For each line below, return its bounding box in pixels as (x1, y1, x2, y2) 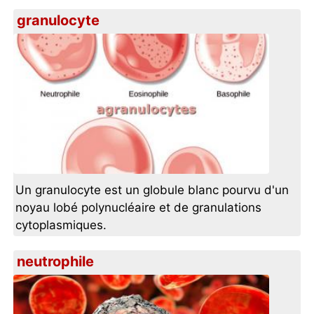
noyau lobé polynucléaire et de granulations (15, 200, 262, 215)
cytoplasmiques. (15, 218, 107, 233)
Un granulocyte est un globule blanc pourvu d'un (15, 183, 289, 198)
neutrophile (17, 253, 95, 271)
